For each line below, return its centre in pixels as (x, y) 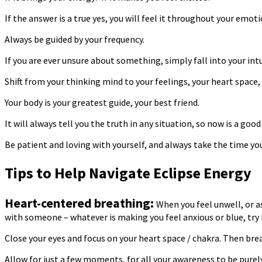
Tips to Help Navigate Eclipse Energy (128, 173)
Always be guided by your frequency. (75, 39)
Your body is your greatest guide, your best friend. (102, 103)
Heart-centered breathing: (80, 203)
